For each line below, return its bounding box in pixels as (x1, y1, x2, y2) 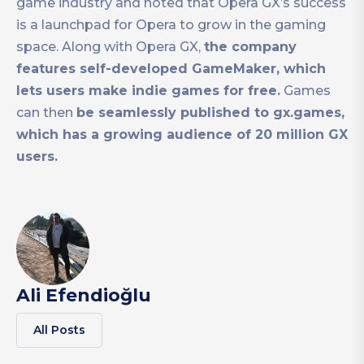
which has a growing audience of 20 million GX (16, 126, 348, 142)
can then (16, 104, 76, 120)
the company (204, 38, 297, 54)
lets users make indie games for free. (16, 82, 280, 98)
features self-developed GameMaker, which (16, 60, 326, 76)
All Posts (33, 322, 85, 337)
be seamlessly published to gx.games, (76, 104, 344, 120)
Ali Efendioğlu (16, 284, 151, 306)
